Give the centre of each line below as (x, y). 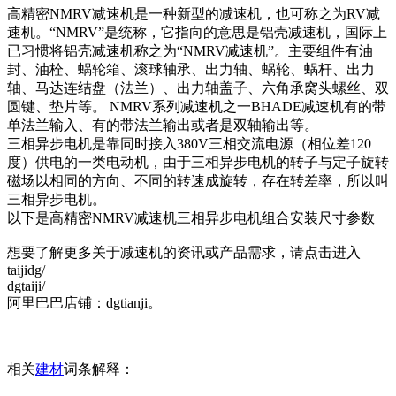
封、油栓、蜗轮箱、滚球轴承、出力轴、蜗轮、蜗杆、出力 (191, 69)
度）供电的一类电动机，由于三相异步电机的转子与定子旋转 (198, 162)
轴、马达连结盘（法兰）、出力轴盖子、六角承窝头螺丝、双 (198, 88)
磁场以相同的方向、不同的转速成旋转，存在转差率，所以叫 (198, 181)
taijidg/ (26, 270)
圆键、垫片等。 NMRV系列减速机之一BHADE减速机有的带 (197, 107)
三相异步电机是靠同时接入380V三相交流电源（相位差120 (189, 144)
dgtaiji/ (26, 286)
